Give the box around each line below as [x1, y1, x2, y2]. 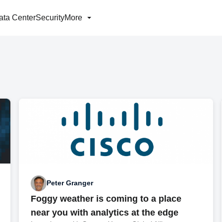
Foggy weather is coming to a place [31, 193, 182, 204]
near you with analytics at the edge [31, 207, 179, 218]
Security [36, 13, 64, 22]
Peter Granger [47, 179, 94, 187]
